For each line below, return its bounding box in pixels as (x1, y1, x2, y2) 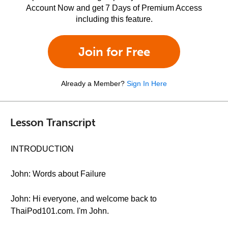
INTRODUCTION (11, 145, 74, 153)
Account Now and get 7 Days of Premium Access (26, 4, 202, 12)
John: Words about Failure (11, 169, 106, 178)
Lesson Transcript (10, 115, 96, 129)
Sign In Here (127, 79, 167, 88)
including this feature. (75, 15, 153, 23)
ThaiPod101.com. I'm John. (11, 207, 109, 215)
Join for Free (78, 44, 150, 59)
